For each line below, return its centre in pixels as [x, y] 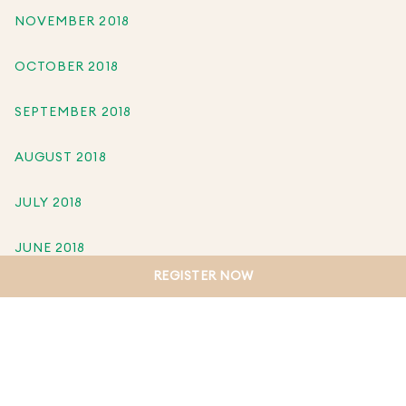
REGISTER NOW [203, 276]
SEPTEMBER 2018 [73, 112]
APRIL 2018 [52, 338]
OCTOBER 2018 [67, 67]
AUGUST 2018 [61, 157]
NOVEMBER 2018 [72, 21]
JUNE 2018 [50, 248]
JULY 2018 [49, 203]
